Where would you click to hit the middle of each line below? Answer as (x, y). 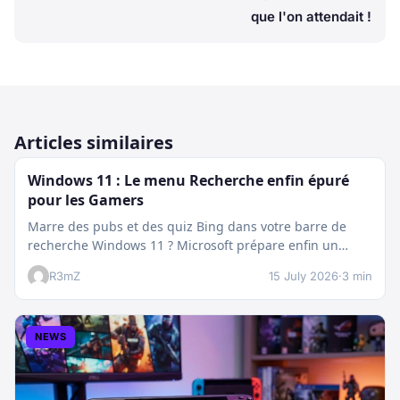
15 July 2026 (304, 276)
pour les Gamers (86, 200)
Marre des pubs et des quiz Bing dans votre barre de (187, 227)
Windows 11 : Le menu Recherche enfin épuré (188, 181)
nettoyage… (62, 264)
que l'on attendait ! (311, 17)
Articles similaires (94, 143)
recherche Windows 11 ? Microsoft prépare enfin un (183, 246)
